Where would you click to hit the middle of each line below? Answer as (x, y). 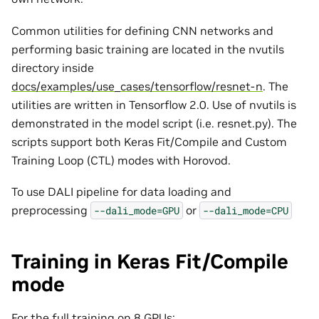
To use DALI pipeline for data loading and (121, 191)
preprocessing (51, 210)
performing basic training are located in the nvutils (148, 49)
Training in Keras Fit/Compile (150, 261)
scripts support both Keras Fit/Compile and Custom (149, 141)
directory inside (53, 67)
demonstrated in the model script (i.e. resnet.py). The (154, 123)
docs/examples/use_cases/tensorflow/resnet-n (137, 86)
